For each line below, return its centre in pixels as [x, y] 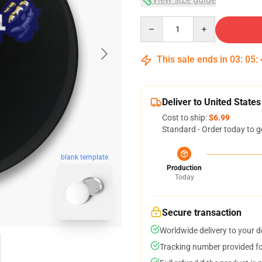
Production [184, 168]
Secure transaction [202, 213]
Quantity [156, 22]
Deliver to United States [211, 102]
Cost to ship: [185, 118]
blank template [84, 157]
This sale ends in [192, 59]
